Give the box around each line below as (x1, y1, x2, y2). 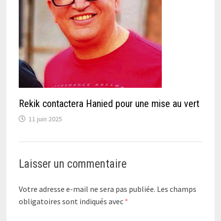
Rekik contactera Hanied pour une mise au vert (18, 97, 199, 110)
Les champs (156, 184, 196, 194)
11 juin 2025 (28, 114, 62, 123)
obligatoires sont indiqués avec (18, 196, 125, 206)
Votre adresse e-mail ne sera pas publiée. (18, 184, 155, 194)
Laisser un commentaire (18, 157, 127, 171)
